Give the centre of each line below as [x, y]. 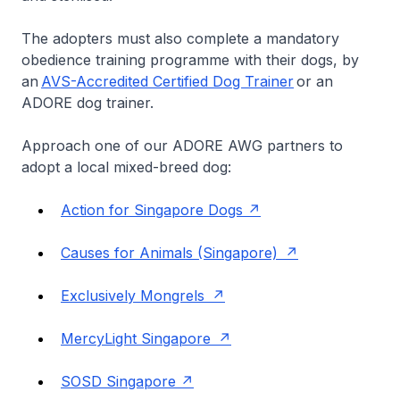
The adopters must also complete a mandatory [180, 38]
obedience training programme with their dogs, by [190, 59]
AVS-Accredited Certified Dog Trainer [167, 81]
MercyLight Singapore [137, 338]
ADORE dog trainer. [91, 102]
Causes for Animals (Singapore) [171, 252]
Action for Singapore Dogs [152, 209]
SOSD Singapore [118, 381]
